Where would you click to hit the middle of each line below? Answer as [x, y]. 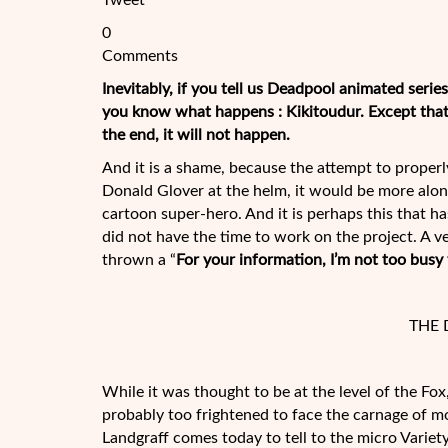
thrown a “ [139, 260]
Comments [140, 56]
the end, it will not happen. [196, 135]
